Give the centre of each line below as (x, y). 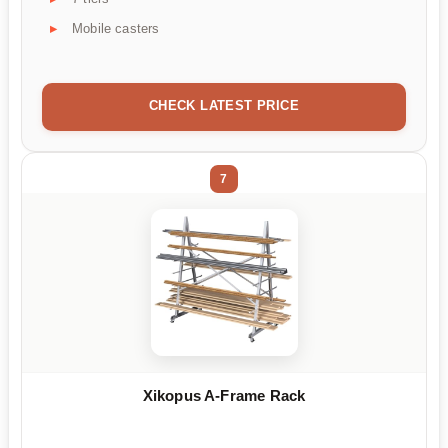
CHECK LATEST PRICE (224, 106)
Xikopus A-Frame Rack (224, 395)
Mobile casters (116, 29)
